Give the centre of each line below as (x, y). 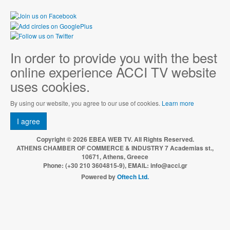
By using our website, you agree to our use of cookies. (86, 103)
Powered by (99, 176)
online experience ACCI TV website (113, 71)
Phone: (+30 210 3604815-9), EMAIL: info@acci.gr (115, 165)
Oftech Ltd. (133, 176)
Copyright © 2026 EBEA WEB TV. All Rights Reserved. (115, 139)
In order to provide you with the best (114, 57)
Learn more (178, 103)
